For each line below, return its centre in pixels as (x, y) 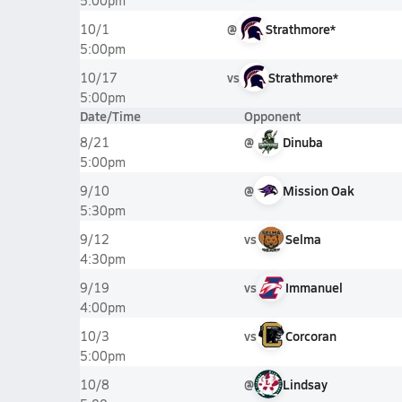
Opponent (272, 116)
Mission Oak (318, 190)
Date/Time (110, 116)
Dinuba (302, 142)
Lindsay (305, 384)
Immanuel (314, 287)
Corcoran (310, 336)
